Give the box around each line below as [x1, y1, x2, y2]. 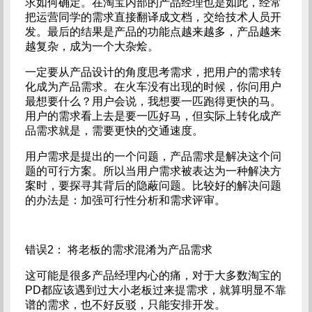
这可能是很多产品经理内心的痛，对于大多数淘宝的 [24, 270, 281, 281]
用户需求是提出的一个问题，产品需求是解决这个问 [24, 150, 281, 162]
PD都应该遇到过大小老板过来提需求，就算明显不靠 [24, 284, 286, 296]
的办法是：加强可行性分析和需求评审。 [24, 194, 226, 206]
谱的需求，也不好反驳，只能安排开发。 [24, 299, 226, 311]
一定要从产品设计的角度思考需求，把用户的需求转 [24, 66, 281, 78]
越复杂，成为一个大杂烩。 [24, 40, 159, 52]
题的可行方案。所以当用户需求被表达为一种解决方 [24, 165, 281, 177]
